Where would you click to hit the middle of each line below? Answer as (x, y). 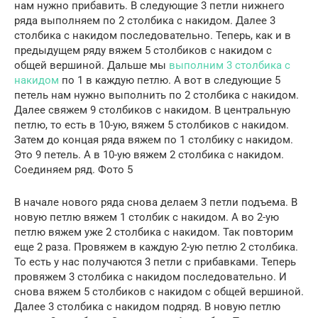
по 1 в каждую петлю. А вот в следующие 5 (170, 81)
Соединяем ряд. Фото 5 (73, 170)
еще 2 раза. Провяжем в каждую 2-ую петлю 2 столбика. (156, 247)
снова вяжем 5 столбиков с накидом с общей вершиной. (159, 292)
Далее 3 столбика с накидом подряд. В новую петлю (147, 307)
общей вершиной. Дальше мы (92, 66)
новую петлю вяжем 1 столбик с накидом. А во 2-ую (147, 218)
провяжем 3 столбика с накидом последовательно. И (150, 277)
